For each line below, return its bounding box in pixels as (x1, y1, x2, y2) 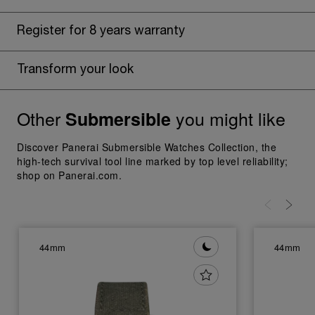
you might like (171, 105, 285, 131)
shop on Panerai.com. (17, 168, 122, 182)
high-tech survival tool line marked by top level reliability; (17, 154, 288, 168)
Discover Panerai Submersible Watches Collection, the (17, 140, 276, 154)
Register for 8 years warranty (17, 25, 185, 37)
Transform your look (17, 64, 134, 76)
